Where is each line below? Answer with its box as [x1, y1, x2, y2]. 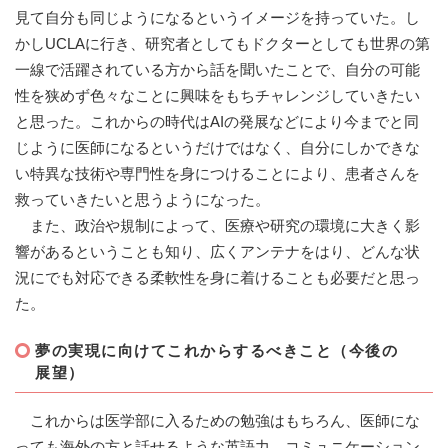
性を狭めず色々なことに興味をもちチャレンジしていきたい [15, 87, 420, 105]
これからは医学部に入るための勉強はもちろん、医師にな [15, 412, 420, 430]
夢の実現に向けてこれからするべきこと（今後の [35, 342, 398, 360]
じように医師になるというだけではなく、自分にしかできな [15, 139, 420, 157]
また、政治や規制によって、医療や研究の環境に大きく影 [15, 217, 420, 235]
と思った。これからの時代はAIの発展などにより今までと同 [15, 113, 419, 131]
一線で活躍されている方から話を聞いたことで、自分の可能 [15, 61, 420, 79]
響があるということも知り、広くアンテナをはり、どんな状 [15, 243, 420, 261]
